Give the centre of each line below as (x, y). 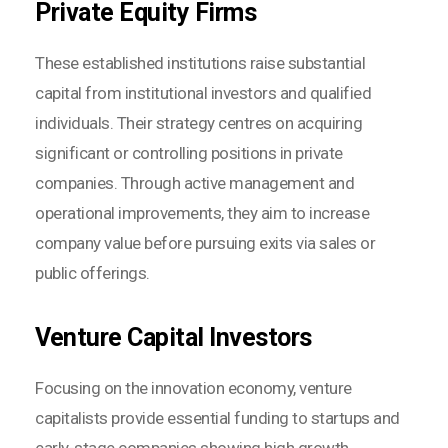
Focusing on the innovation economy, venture (193, 387)
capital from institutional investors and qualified (203, 92)
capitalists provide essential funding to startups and (217, 417)
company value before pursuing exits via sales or (205, 242)
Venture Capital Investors (173, 337)
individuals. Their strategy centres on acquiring (198, 122)
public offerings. (92, 272)
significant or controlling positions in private (189, 152)
